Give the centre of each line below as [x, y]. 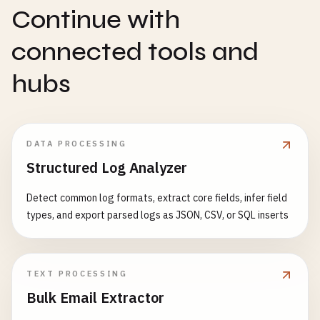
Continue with [96, 20]
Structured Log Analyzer [107, 167]
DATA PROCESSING [77, 144]
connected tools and [135, 52]
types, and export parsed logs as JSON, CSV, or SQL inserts [157, 215]
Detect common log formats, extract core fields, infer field [157, 198]
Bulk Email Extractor [95, 297]
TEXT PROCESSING [77, 274]
